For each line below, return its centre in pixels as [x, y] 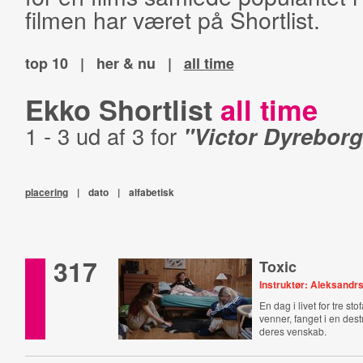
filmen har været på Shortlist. [172, 19]
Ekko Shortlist [122, 109]
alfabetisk [151, 192]
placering [46, 192]
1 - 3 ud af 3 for [104, 136]
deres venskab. [293, 331]
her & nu [126, 63]
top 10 [46, 63]
